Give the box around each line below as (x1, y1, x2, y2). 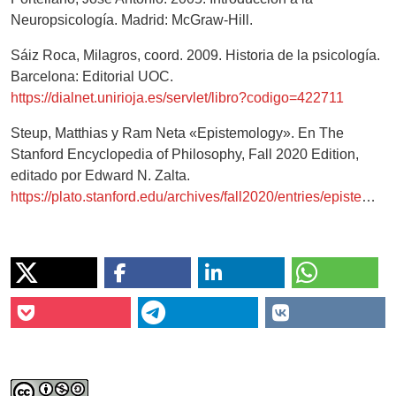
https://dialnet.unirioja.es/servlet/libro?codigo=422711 (11, 90, 344, 106)
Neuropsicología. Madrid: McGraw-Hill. (11, 12, 253, 28)
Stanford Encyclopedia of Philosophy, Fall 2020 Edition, (11, 147, 359, 163)
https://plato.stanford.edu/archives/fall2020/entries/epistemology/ (11, 189, 362, 205)
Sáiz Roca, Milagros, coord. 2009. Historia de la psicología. (11, 48, 380, 64)
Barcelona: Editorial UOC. (11, 69, 173, 85)
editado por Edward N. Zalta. (11, 168, 190, 184)
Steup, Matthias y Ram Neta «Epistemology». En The (11, 126, 344, 141)
